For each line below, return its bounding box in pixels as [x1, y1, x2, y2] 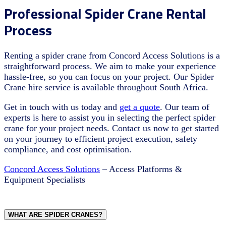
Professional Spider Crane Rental [4, 2, 206, 24]
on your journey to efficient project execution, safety [4, 133, 197, 144]
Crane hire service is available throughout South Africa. [4, 82, 208, 92]
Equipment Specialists [4, 174, 85, 185]
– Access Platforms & [100, 163, 182, 174]
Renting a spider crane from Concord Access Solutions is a [4, 50, 220, 61]
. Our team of [160, 101, 209, 112]
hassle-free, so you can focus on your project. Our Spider [4, 71, 214, 82]
